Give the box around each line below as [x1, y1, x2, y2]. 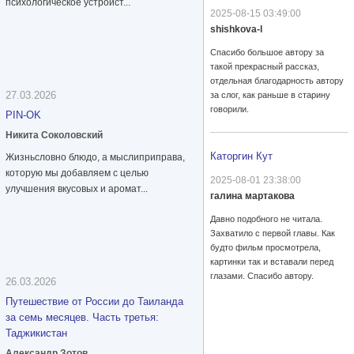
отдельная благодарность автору [210, 76, 344, 86]
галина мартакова [210, 190, 295, 202]
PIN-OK [6, 109, 41, 122]
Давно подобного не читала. [210, 214, 322, 224]
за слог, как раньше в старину [210, 90, 330, 100]
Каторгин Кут [210, 150, 273, 163]
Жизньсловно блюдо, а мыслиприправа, [6, 152, 185, 164]
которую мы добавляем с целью [6, 168, 149, 179]
